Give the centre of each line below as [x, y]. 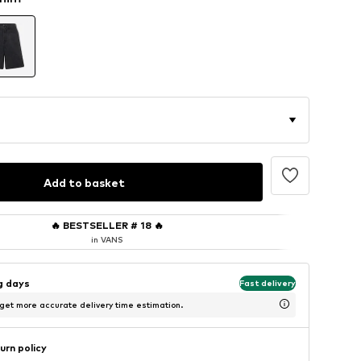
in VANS [107, 239]
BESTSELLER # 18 [107, 225]
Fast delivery [268, 282]
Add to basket [84, 182]
